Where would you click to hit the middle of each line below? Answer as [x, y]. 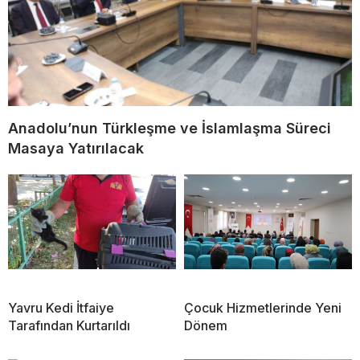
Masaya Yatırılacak [76, 149]
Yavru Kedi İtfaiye [61, 308]
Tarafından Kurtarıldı [69, 326]
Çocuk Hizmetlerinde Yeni [263, 308]
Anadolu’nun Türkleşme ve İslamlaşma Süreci [170, 129]
